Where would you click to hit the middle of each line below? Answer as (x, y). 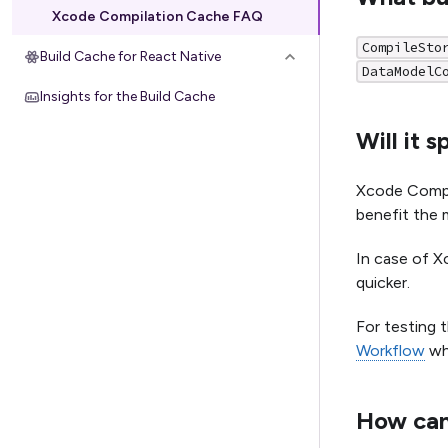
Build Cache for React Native (130, 56)
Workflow (390, 350)
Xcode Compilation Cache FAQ (157, 16)
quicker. (383, 282)
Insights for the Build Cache (127, 96)
